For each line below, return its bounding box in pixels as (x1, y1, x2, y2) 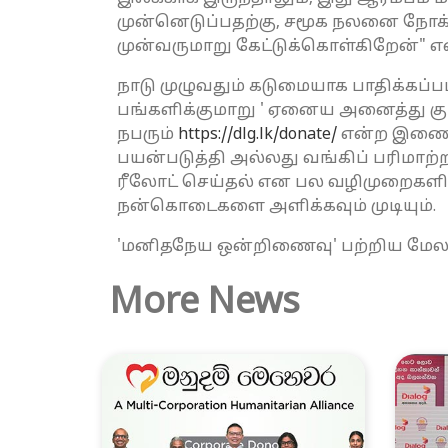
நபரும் (117, 125, 178, 146)
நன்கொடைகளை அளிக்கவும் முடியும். (117, 197, 436, 218)
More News (110, 282, 300, 327)
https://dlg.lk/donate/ (178, 125, 337, 146)
